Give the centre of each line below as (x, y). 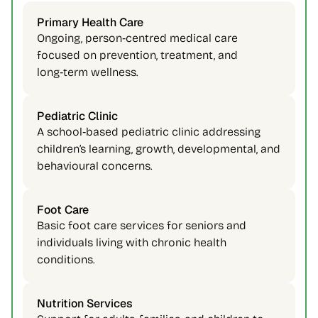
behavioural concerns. (96, 166)
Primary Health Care (92, 22)
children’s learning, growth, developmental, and (159, 149)
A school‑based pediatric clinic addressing (149, 132)
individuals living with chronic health (132, 242)
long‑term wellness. (89, 72)
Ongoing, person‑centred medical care (137, 38)
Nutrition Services (86, 303)
